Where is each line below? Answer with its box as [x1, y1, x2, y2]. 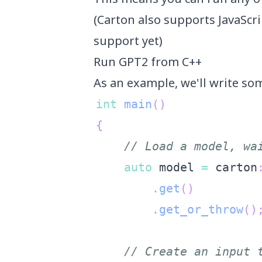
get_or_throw [159, 202, 243, 216]
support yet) [94, 32, 163, 49]
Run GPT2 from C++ [94, 53, 202, 70]
